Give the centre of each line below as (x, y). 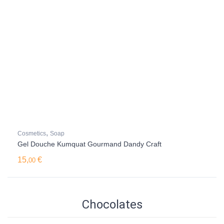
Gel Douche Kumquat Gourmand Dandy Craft (89, 144)
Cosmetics (32, 133)
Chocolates (112, 204)
